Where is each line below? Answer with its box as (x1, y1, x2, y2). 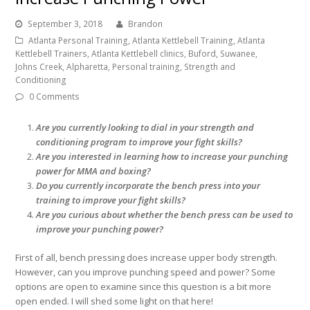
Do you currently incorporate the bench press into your (36, 179, 261, 192)
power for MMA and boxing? (36, 165, 152, 178)
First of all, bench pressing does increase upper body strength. (15, 251, 278, 264)
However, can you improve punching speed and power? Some (15, 266, 276, 279)
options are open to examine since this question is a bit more (15, 280, 272, 293)
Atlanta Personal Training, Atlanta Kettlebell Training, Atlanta (28, 35, 266, 47)
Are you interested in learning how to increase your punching (36, 150, 289, 163)
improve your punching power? (36, 223, 166, 236)
